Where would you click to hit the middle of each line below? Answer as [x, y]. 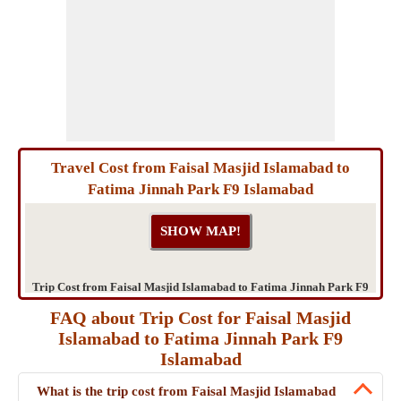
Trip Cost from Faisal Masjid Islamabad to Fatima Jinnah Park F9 [200, 287]
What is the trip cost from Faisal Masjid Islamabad [186, 391]
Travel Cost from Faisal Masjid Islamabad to [200, 168]
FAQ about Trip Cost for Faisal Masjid [200, 318]
